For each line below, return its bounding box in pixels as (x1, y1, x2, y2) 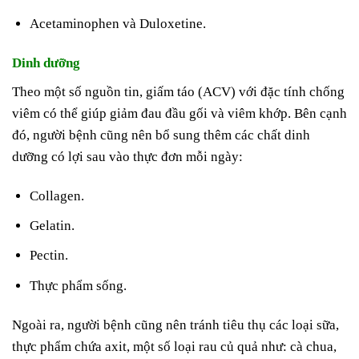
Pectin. (30, 248, 69, 264)
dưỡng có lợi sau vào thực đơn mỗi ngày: (12, 148, 243, 164)
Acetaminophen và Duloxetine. (30, 16, 207, 32)
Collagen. (30, 188, 85, 204)
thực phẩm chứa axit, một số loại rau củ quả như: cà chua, (12, 338, 337, 354)
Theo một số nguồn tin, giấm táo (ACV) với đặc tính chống (12, 83, 345, 99)
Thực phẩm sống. (30, 277, 127, 293)
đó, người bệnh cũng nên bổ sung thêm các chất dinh (12, 127, 310, 143)
